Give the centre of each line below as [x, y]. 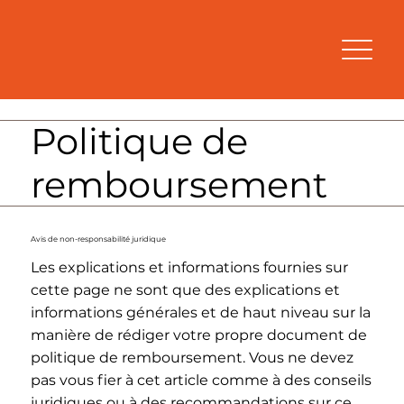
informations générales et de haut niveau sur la [200, 313]
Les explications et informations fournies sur [189, 268]
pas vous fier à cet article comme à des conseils [201, 381]
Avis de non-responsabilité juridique [98, 239]
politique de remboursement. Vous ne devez [192, 358]
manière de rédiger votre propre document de [198, 335]
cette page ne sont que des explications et [185, 290]
